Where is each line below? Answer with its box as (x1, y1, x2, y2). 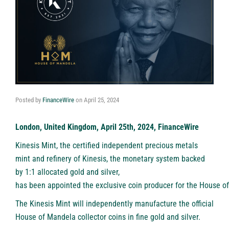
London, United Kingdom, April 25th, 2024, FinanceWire (15, 122, 199, 132)
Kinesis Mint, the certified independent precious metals (15, 141, 198, 151)
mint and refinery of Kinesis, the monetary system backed (15, 154, 205, 164)
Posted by (15, 96, 42, 104)
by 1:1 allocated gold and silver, (15, 167, 120, 177)
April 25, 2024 (84, 96, 119, 104)
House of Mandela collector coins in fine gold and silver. (15, 212, 200, 222)
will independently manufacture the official (71, 199, 214, 209)
